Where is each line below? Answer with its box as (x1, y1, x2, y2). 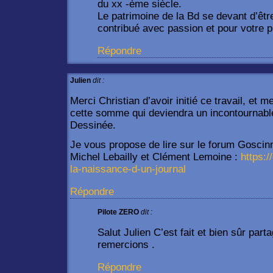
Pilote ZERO (97, 207, 139, 216)
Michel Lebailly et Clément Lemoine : (70, 151, 241, 163)
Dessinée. (70, 119, 116, 131)
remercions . (97, 238, 155, 250)
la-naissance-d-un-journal (70, 163, 186, 175)
